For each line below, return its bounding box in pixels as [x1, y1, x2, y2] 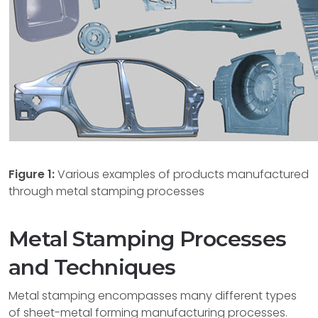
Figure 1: [9, 166, 55, 182]
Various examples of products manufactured [55, 166, 309, 182]
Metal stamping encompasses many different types [9, 287, 297, 304]
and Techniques [9, 254, 176, 280]
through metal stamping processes [9, 183, 204, 199]
